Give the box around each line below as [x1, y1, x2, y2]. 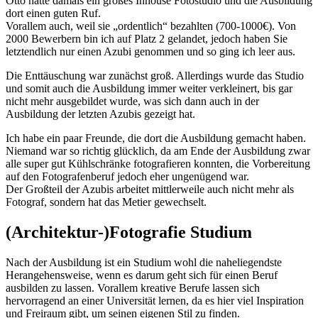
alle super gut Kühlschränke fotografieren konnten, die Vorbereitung [6, 158, 310, 170]
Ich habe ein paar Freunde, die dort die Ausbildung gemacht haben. [6, 132, 306, 145]
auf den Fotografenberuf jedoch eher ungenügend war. [6, 170, 249, 183]
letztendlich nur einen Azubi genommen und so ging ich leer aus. [6, 45, 295, 58]
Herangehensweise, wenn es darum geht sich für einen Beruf [6, 269, 278, 282]
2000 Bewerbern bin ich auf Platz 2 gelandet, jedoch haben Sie [6, 33, 287, 45]
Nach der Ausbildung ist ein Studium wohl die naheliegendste [6, 256, 282, 269]
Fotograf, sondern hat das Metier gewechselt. [6, 196, 207, 209]
